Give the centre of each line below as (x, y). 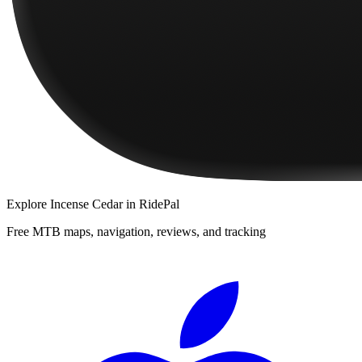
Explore (28, 204)
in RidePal (151, 204)
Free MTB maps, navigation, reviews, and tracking (136, 231)
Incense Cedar (86, 204)
